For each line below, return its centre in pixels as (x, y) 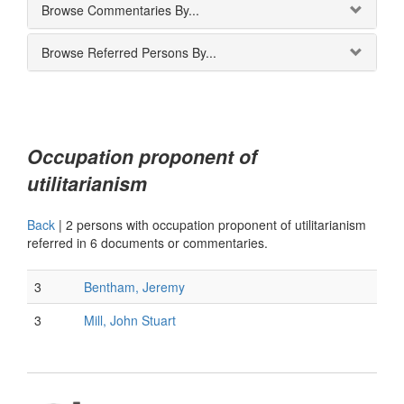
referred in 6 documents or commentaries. (147, 243)
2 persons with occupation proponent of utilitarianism (216, 225)
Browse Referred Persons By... (129, 52)
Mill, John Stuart (130, 320)
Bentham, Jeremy (134, 287)
